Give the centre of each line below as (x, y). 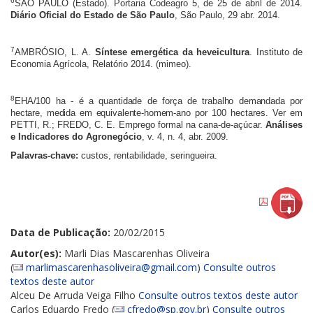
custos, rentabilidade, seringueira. (148, 155)
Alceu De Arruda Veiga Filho (74, 295)
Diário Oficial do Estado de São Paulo (93, 15)
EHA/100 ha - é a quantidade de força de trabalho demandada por (159, 101)
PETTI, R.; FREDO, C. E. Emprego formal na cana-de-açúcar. (138, 124)
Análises (284, 124)
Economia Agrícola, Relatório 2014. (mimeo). (101, 64)
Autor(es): (37, 253)
